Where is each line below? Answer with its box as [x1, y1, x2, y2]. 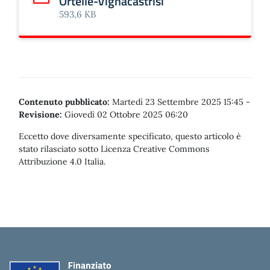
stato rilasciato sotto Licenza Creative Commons [19, 143, 210, 154]
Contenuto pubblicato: [19, 96, 110, 107]
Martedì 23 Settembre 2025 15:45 [110, 96, 246, 107]
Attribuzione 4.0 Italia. [19, 156, 105, 167]
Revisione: [19, 109, 62, 120]
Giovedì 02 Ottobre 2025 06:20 [62, 109, 188, 120]
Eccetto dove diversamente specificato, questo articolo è [19, 131, 241, 142]
